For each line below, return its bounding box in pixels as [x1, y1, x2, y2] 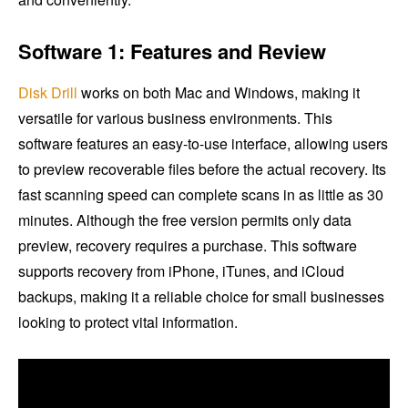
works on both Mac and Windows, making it [77, 81, 360, 103]
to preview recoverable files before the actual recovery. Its [18, 158, 386, 179]
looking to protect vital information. [18, 311, 238, 332]
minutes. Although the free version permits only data [18, 209, 352, 230]
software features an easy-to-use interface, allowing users [18, 132, 388, 154]
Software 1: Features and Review [18, 36, 326, 66]
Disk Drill [18, 81, 77, 103]
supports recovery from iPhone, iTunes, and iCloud [18, 260, 344, 281]
